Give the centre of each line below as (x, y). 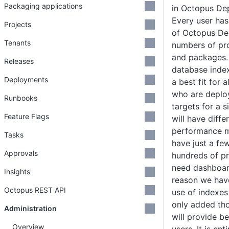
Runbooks (21, 98)
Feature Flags (27, 116)
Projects (18, 24)
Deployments (26, 79)
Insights (17, 171)
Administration (30, 208)
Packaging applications (43, 6)
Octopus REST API (35, 190)
